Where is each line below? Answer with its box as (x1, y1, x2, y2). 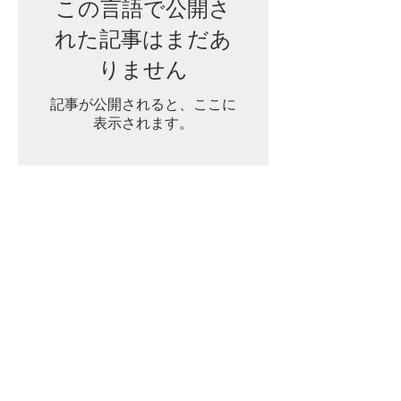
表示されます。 (93, 115, 193, 132)
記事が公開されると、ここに (50, 96, 236, 113)
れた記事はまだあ (55, 24, 232, 55)
